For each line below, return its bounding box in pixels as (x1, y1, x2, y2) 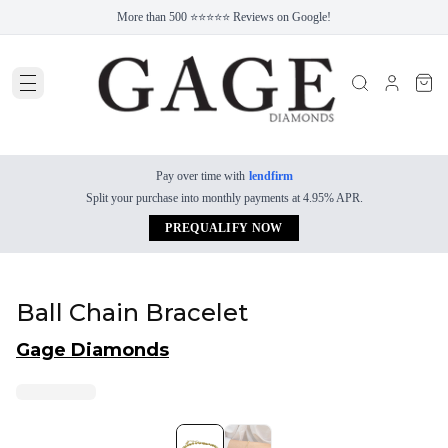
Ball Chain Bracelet (16, 298, 248, 327)
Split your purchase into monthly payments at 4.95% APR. (85, 191, 363, 205)
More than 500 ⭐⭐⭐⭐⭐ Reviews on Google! (117, 10, 331, 24)
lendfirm (248, 169, 293, 183)
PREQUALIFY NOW (165, 221, 283, 235)
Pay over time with (155, 169, 245, 183)
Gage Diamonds (16, 339, 169, 361)
